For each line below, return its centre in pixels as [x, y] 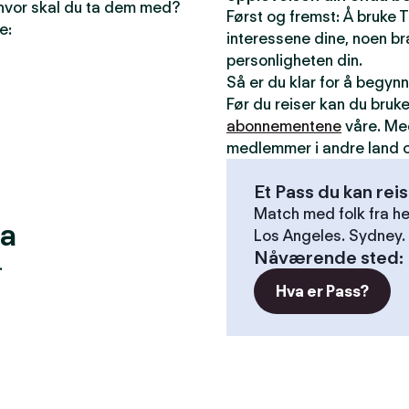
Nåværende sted [326, 257]
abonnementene [284, 126]
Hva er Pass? [322, 291]
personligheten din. [294, 60]
